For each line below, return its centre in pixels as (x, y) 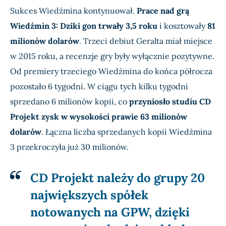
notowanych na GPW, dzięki (110, 212)
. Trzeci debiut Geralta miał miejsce (146, 41)
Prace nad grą (163, 11)
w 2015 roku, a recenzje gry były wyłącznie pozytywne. (112, 56)
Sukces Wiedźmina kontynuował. (73, 11)
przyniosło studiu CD (170, 102)
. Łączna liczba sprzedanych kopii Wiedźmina (127, 132)
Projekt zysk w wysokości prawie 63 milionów (99, 117)
